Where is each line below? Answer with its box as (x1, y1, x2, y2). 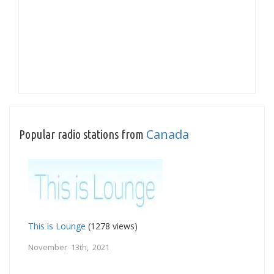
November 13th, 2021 (28, 241, 109, 253)
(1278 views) (86, 220, 138, 232)
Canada (146, 125, 189, 143)
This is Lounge (28, 220, 86, 232)
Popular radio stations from (19, 127, 146, 141)
